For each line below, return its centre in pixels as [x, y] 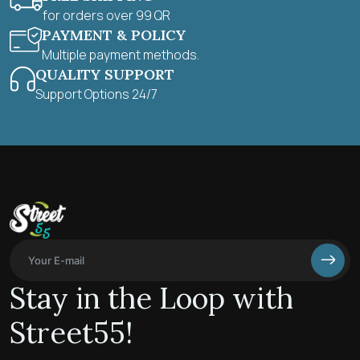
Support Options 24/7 [96, 94]
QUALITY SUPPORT [105, 74]
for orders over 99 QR [106, 15]
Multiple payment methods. [121, 54]
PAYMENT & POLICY [114, 35]
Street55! [71, 332]
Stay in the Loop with [151, 298]
